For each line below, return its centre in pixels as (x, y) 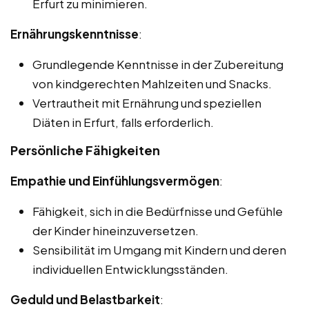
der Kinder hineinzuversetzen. (116, 231)
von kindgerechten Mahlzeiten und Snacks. (152, 84)
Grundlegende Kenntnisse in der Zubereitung (158, 64)
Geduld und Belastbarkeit (85, 300)
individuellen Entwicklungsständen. (130, 269)
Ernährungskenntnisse (74, 34)
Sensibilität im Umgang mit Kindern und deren (159, 250)
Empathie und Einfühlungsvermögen (115, 181)
